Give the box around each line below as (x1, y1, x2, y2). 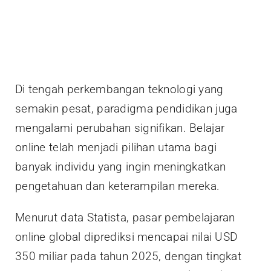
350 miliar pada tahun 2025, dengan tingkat (15, 249, 241, 264)
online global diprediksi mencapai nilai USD (15, 230, 238, 244)
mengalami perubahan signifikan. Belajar (15, 121, 225, 135)
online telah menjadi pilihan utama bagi (15, 140, 217, 155)
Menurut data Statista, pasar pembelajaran (15, 211, 235, 225)
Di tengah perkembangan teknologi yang (15, 82, 224, 97)
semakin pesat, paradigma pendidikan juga (15, 102, 238, 116)
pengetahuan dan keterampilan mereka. (15, 179, 220, 194)
